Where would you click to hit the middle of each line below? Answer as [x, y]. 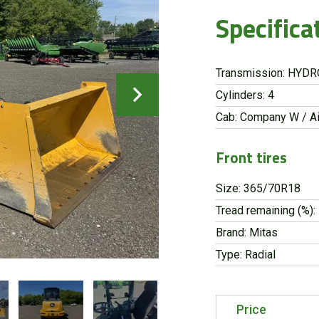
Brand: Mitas [247, 232]
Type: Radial [246, 254]
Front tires [252, 157]
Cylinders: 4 [245, 95]
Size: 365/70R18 [258, 188]
